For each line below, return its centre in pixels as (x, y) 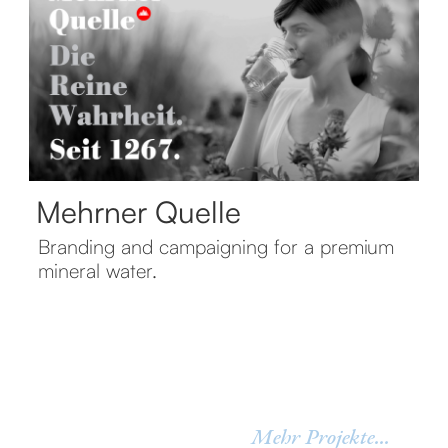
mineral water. (97, 270)
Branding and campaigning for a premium (216, 246)
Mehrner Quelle (138, 211)
